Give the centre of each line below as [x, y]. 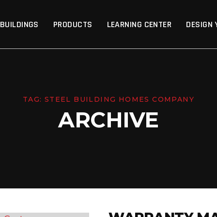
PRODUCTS [73, 24]
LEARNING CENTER [139, 24]
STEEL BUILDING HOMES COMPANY [119, 99]
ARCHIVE [108, 120]
